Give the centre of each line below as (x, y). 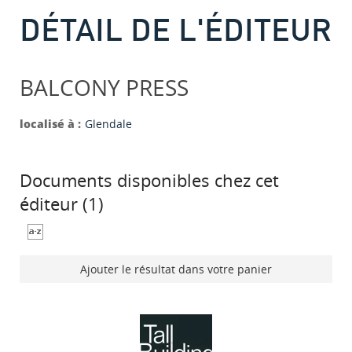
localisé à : (50, 124)
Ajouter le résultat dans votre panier (176, 269)
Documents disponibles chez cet (149, 180)
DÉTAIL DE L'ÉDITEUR (176, 29)
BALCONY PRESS (104, 88)
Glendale (108, 124)
